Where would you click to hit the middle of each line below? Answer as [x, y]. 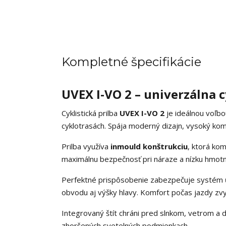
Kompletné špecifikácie [131, 62]
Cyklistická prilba [91, 113]
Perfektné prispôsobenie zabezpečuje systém [143, 180]
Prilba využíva [86, 146]
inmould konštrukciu [149, 146]
